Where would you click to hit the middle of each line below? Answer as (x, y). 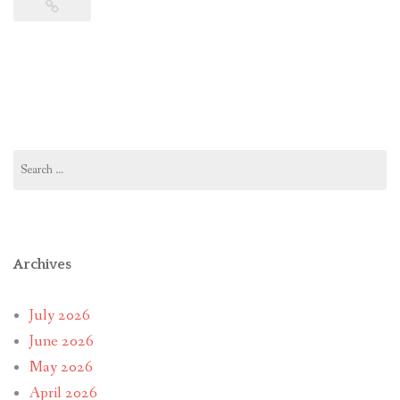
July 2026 (59, 315)
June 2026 (61, 341)
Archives (42, 264)
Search (29, 158)
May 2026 (61, 367)
